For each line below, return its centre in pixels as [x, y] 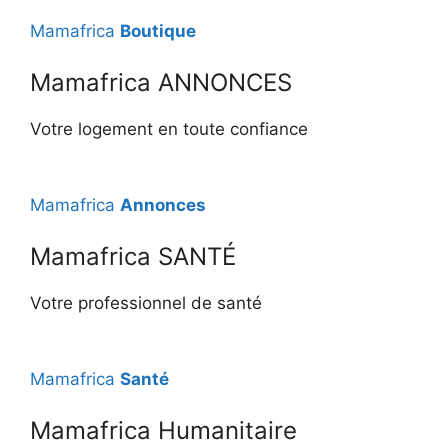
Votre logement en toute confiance [169, 129]
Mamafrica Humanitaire [163, 430]
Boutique [158, 30]
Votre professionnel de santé [146, 303]
